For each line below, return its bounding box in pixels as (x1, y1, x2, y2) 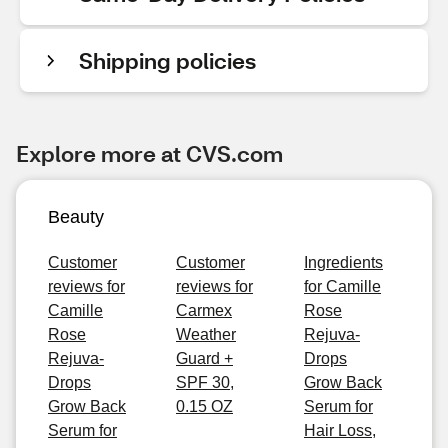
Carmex (176, 302, 232, 319)
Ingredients (304, 254, 383, 271)
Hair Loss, (304, 422, 376, 439)
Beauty (48, 207, 104, 227)
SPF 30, (176, 374, 234, 391)
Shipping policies (79, 46, 256, 75)
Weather (176, 326, 236, 343)
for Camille (304, 278, 381, 295)
